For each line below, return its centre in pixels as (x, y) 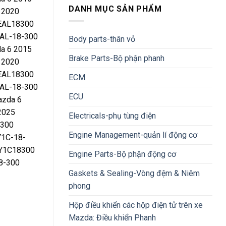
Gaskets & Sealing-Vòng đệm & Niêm (134, 174)
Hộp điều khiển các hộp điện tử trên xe (136, 205)
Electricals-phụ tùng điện (112, 116)
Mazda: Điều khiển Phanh (112, 218)
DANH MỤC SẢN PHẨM (115, 9)
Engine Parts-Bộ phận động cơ (122, 154)
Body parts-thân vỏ (102, 39)
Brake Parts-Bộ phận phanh (117, 59)
